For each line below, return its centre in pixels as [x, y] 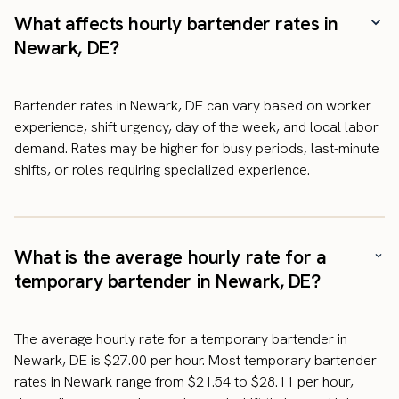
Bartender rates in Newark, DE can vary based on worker [193, 105]
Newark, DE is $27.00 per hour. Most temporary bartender [195, 360]
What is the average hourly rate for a [171, 256]
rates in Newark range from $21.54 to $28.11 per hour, [184, 381]
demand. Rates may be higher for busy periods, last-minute [197, 148]
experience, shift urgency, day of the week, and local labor [196, 126]
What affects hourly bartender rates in [176, 23]
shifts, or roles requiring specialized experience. [162, 169]
